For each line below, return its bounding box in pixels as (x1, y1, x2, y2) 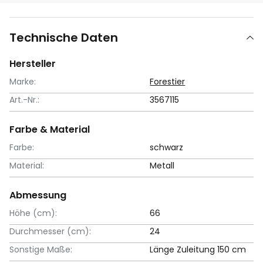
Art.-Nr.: (9, 93, 39, 106)
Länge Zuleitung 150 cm (150, 243, 247, 255)
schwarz (150, 141, 184, 153)
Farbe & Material (9, 122, 90, 136)
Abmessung (9, 188, 66, 202)
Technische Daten (9, 29, 118, 46)
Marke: (9, 75, 36, 87)
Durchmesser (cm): (9, 225, 91, 237)
